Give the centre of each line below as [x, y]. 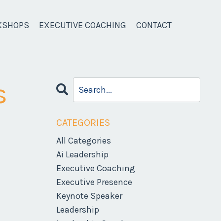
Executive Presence [94, 182]
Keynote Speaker [89, 196]
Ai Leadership [82, 155]
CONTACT [154, 25]
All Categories [83, 141]
